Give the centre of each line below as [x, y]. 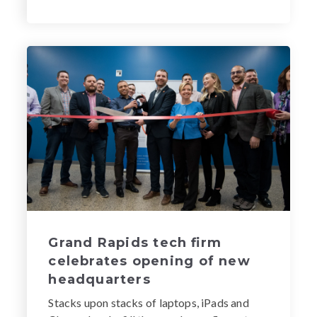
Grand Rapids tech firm [135, 243]
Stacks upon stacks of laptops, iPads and [149, 303]
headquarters [99, 280]
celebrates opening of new [149, 261]
